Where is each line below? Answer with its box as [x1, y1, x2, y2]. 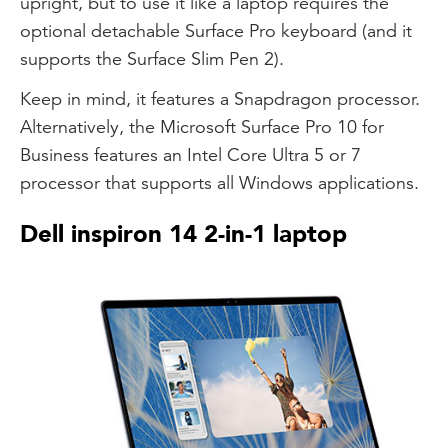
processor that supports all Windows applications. [20, 171, 419, 195]
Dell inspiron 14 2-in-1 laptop [20, 218, 347, 252]
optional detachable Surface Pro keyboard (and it [20, 19, 412, 43]
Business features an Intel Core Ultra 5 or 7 [20, 143, 361, 167]
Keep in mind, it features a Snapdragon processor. [20, 87, 420, 111]
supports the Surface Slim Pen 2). [20, 47, 284, 71]
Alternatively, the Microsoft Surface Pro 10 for [20, 115, 384, 139]
